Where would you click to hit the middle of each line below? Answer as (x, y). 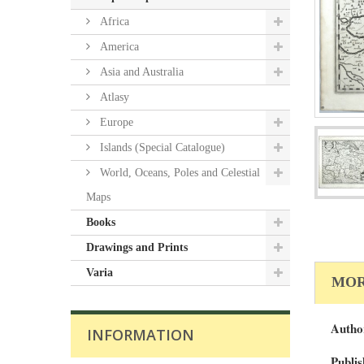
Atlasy (113, 97)
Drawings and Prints (137, 247)
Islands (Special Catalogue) (161, 147)
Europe (115, 122)
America (118, 47)
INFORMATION (141, 335)
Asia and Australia (140, 72)
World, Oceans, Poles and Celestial (178, 173)
